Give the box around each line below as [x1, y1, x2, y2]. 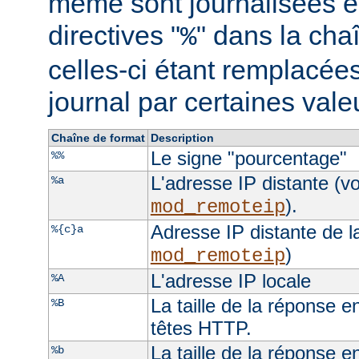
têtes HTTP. [150, 317, 252, 339]
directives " [48, 19, 180, 50]
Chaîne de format [50, 131, 145, 144]
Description [150, 131, 214, 144]
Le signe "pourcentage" [150, 147, 347, 169]
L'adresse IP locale [150, 269, 311, 292]
